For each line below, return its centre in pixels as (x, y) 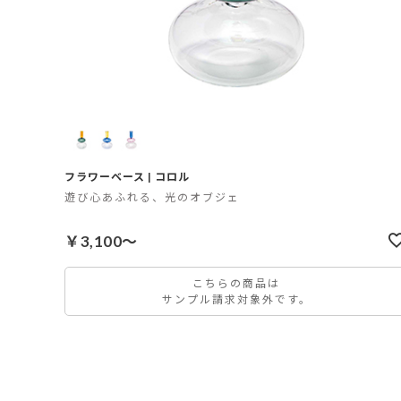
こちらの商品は (236, 283)
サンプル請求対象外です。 (236, 299)
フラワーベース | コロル (127, 177)
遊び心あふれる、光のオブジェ (152, 198)
